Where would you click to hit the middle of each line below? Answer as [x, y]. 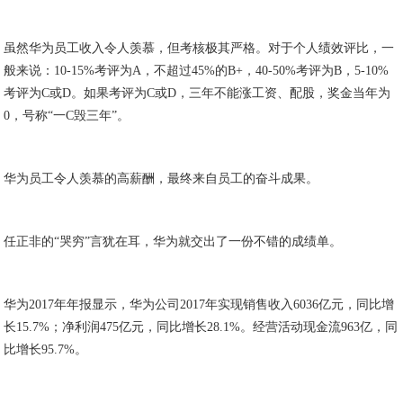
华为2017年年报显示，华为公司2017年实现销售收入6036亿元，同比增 [199, 304]
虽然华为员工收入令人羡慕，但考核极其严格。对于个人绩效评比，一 [199, 48]
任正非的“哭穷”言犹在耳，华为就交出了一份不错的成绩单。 [173, 242]
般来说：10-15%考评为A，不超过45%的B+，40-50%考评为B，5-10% [197, 71]
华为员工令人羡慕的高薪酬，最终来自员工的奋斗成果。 [161, 179]
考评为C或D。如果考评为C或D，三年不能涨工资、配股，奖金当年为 [197, 93]
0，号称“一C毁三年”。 [67, 116]
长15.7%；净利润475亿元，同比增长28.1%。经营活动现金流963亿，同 [201, 327]
